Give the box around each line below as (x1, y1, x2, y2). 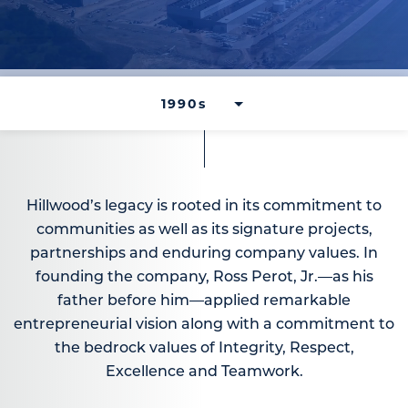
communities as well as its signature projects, (36, 222, 372, 238)
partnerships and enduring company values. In (30, 246, 378, 261)
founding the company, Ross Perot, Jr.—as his (35, 270, 373, 285)
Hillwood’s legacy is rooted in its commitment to (26, 199, 382, 214)
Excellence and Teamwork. (105, 364, 303, 380)
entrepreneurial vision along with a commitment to (14, 317, 394, 332)
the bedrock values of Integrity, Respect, (54, 341, 354, 356)
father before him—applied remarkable (57, 293, 351, 309)
